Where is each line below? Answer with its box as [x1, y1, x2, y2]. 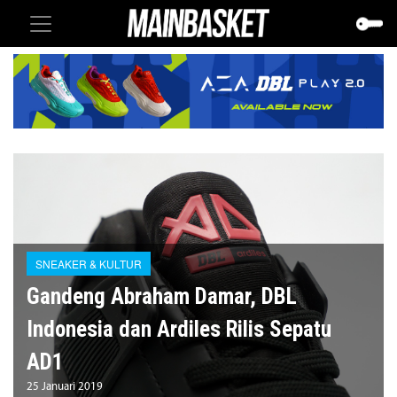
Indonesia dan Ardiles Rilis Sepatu [27, 316, 331, 343]
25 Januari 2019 [27, 381, 103, 393]
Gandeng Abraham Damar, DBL [27, 284, 297, 310]
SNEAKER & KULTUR [35, 256, 142, 272]
